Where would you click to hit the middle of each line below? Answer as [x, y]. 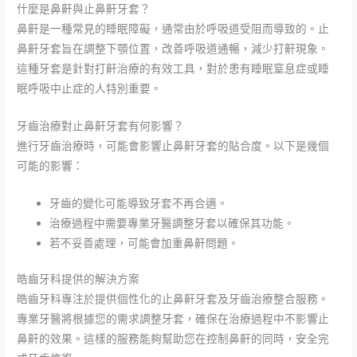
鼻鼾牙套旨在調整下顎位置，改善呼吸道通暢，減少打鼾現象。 [173, 49]
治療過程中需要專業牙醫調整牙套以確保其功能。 [173, 223]
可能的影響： [51, 167]
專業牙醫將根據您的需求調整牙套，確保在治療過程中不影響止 [173, 320]
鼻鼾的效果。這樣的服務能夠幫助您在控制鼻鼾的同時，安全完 [173, 339]
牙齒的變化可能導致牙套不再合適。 [139, 203]
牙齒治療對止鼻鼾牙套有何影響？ [101, 127]
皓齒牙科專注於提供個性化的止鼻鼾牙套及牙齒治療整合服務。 [173, 300]
